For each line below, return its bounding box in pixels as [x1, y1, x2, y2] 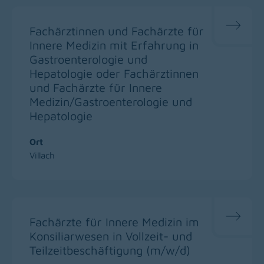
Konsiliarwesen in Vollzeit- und [29, 229, 192, 243]
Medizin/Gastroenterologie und [29, 94, 192, 108]
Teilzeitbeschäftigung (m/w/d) [29, 243, 190, 257]
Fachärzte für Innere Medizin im [29, 214, 199, 229]
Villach [29, 150, 55, 160]
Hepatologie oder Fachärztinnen [29, 66, 199, 80]
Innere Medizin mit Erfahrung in [29, 38, 199, 52]
